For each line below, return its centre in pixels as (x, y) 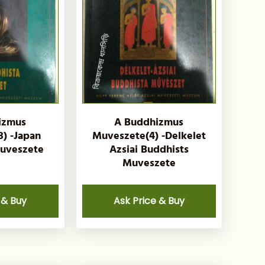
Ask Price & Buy (149, 201)
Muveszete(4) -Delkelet (149, 136)
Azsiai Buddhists (149, 150)
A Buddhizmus (149, 122)
